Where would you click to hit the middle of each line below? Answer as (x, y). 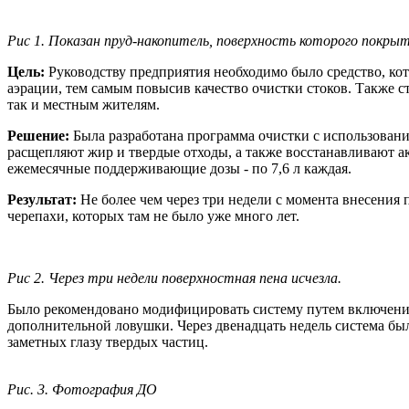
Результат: (42, 199)
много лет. (267, 215)
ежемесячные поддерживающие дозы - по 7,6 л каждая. (179, 168)
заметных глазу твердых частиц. (108, 341)
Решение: (40, 135)
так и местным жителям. (84, 104)
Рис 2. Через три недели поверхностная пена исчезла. (174, 278)
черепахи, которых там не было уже (121, 215)
